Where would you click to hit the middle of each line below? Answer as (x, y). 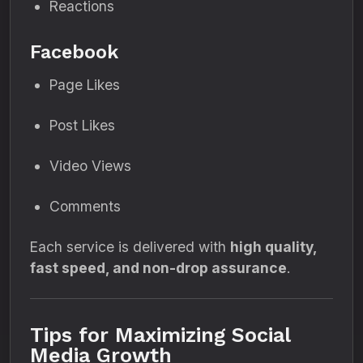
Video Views (90, 166)
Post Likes (82, 125)
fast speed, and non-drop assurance (158, 268)
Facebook (74, 52)
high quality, (273, 247)
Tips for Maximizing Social (160, 335)
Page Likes (85, 85)
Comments (85, 206)
